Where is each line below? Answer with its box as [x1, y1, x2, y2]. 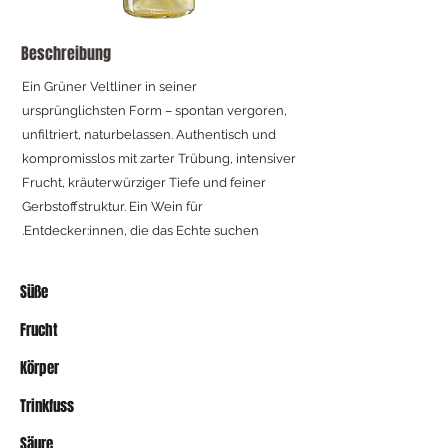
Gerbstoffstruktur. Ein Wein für [22, 198, 203, 214]
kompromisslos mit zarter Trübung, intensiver [22, 150, 296, 166]
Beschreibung [21, 41, 111, 65]
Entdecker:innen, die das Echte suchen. [24, 222, 259, 238]
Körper [20, 356, 59, 379]
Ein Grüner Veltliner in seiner [22, 78, 197, 94]
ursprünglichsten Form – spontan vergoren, [22, 102, 287, 118]
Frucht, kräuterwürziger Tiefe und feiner [22, 174, 266, 190]
